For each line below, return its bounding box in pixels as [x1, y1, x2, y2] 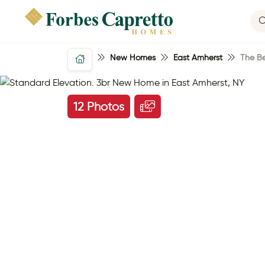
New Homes [110, 53, 156, 63]
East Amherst [173, 53, 223, 63]
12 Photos [73, 99, 124, 114]
